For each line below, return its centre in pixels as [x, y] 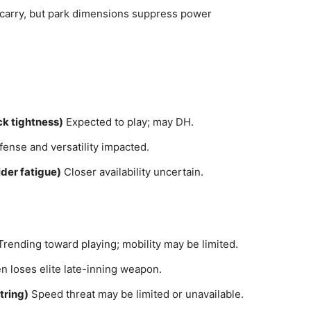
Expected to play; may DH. [128, 122]
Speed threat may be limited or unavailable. [136, 294]
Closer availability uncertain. [132, 172]
